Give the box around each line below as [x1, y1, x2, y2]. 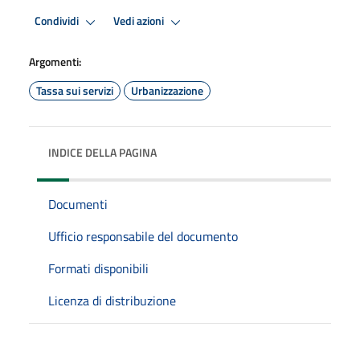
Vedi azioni [113, 12, 166, 31]
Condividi [35, 12, 81, 31]
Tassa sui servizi [36, 81, 113, 99]
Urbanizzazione [131, 81, 203, 99]
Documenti [48, 194, 108, 214]
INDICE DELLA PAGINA [48, 143, 157, 161]
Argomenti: [29, 52, 81, 70]
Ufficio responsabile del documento [48, 226, 238, 246]
